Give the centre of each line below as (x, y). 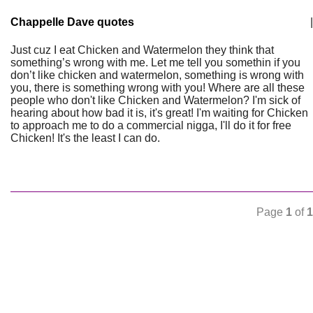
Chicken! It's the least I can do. (85, 138)
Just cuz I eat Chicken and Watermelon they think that (142, 50)
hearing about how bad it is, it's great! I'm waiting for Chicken (159, 113)
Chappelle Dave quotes (72, 22)
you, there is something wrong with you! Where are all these (158, 88)
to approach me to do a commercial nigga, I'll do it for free (151, 125)
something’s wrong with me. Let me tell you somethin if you (155, 63)
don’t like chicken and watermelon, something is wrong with (157, 75)
